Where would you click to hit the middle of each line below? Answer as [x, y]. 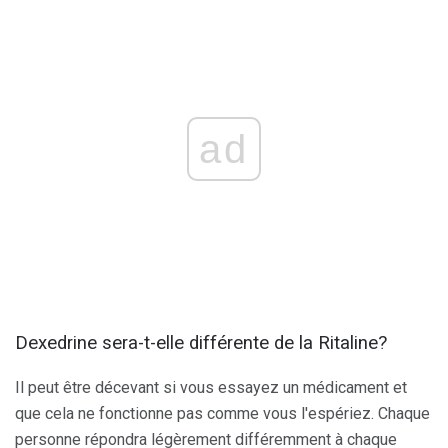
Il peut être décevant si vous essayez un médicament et [211, 388]
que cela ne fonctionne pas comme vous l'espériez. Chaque [222, 414]
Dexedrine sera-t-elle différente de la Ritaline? [201, 343]
